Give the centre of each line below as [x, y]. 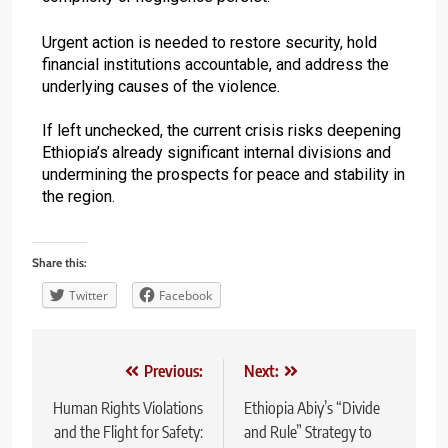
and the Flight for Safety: [128, 431]
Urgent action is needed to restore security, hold [209, 42]
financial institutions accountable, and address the [215, 64]
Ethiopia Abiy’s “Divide [312, 407]
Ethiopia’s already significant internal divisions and [216, 152]
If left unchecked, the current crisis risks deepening [221, 130]
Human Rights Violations [128, 407]
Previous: [173, 370]
